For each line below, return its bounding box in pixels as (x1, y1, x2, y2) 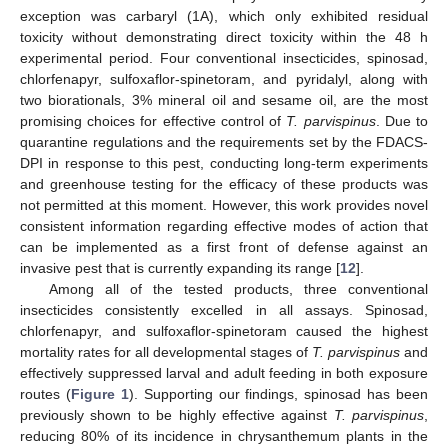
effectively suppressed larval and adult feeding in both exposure (20, 364, 428, 381)
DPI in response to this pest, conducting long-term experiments (20, 154, 428, 171)
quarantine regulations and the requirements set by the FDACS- (20, 133, 428, 150)
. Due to (375, 112, 429, 129)
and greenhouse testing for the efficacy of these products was (20, 175, 428, 192)
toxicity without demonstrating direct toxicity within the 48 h (20, 28, 428, 45)
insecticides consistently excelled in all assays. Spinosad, (20, 301, 428, 318)
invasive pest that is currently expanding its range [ (20, 259, 340, 276)
